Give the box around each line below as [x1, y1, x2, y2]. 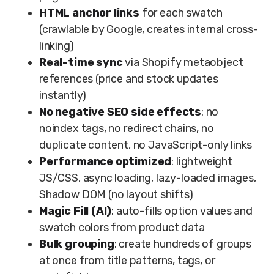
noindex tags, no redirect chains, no [39, 122, 214, 135]
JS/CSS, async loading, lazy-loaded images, [39, 171, 256, 185]
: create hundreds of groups [114, 237, 251, 251]
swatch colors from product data [39, 221, 205, 234]
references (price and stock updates [39, 72, 218, 86]
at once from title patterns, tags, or [39, 254, 215, 267]
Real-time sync [39, 56, 123, 69]
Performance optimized [39, 155, 172, 168]
